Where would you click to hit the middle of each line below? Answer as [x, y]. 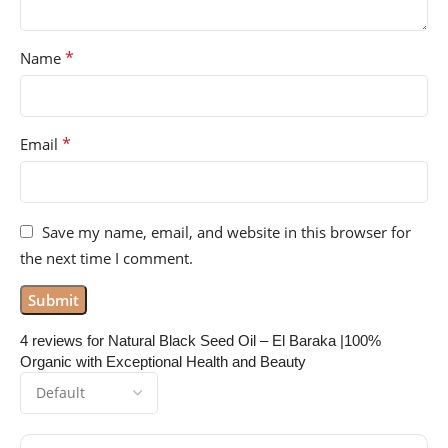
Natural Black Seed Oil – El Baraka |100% [244, 340]
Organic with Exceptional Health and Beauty [163, 361]
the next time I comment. [106, 257]
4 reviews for [64, 340]
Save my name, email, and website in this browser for [226, 231]
